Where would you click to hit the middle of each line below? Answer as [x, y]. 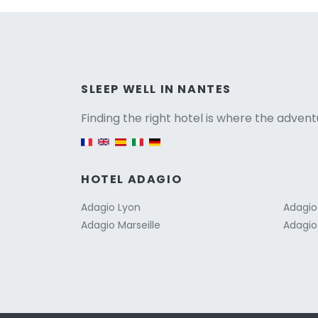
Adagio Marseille [121, 225]
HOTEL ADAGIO [132, 179]
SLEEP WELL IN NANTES [156, 89]
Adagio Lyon [111, 207]
